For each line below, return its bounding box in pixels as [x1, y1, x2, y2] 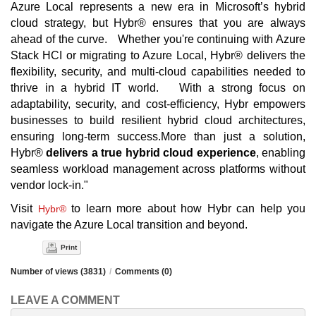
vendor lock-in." [11, 179, 88, 192]
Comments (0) [115, 267, 172, 277]
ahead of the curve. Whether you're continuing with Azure [11, 33, 305, 46]
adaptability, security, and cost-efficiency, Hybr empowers [11, 98, 305, 111]
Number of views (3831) [11, 267, 106, 277]
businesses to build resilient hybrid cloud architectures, [11, 114, 305, 127]
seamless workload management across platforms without [11, 163, 305, 176]
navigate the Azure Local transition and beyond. [11, 219, 248, 231]
